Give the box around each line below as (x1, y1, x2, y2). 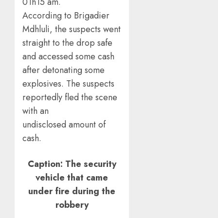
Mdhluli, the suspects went (22, 23, 121, 36)
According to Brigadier (22, 9, 109, 22)
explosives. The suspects (22, 77, 114, 90)
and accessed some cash (22, 50, 114, 63)
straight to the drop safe (22, 36, 112, 49)
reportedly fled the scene (22, 91, 117, 104)
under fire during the (28, 184, 116, 198)
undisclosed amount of (22, 118, 106, 131)
